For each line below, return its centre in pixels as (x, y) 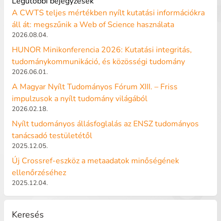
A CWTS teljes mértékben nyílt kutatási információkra (108, 13)
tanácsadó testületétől (52, 136)
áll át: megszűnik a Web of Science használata (93, 25)
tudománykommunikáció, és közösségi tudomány (99, 62)
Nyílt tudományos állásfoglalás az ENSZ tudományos (105, 124)
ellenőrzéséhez (39, 173)
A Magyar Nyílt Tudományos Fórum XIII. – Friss (95, 87)
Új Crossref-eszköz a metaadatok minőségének (95, 161)
